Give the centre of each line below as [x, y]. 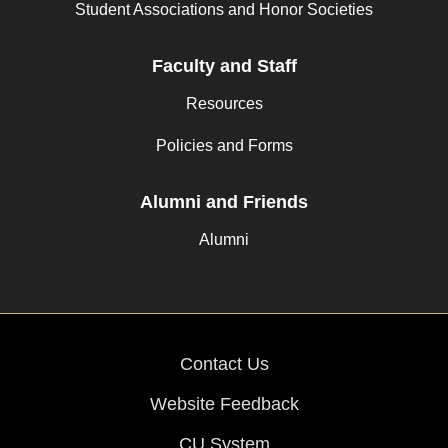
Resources [224, 104]
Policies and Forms [224, 146]
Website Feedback [224, 404]
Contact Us [224, 364]
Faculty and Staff [224, 66]
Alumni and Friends [224, 202]
